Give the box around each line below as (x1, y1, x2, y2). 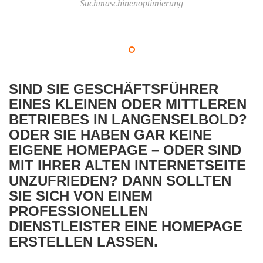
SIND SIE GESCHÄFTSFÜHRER (9, 80, 218, 97)
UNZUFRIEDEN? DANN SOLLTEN (9, 172, 231, 188)
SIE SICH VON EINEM (9, 187, 153, 204)
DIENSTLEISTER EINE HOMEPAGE (9, 218, 242, 234)
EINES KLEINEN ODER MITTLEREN (9, 96, 247, 112)
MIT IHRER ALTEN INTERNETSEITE (9, 157, 246, 173)
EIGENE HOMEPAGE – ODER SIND (9, 141, 241, 158)
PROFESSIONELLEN (9, 203, 148, 219)
